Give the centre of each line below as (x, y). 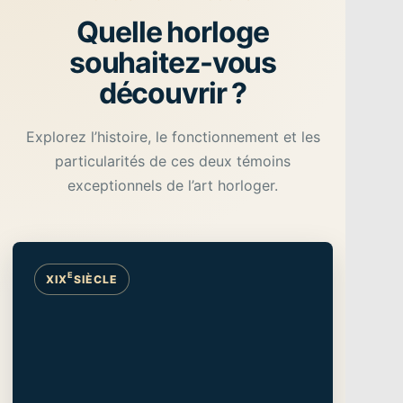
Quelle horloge (173, 31)
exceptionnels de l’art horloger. (173, 185)
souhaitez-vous (173, 62)
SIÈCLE (95, 279)
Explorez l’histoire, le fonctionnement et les (173, 136)
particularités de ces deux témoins (173, 161)
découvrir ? (173, 93)
